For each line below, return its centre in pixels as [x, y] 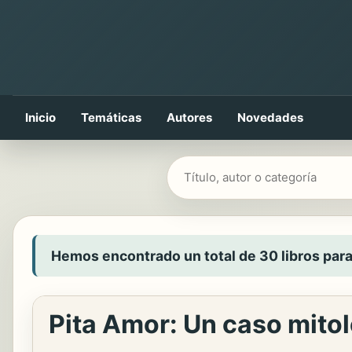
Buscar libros [206, 168]
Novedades [270, 117]
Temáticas [111, 117]
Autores [189, 117]
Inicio [40, 117]
